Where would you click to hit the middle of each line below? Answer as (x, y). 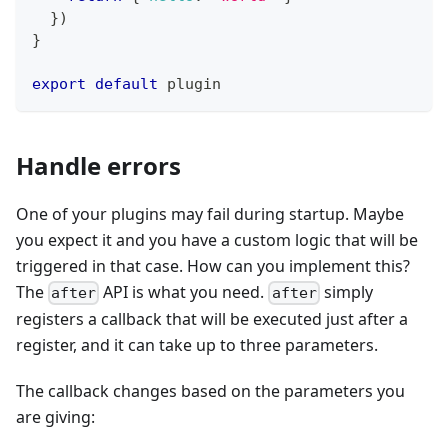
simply (346, 291)
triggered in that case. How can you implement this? (213, 265)
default (126, 83)
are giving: (55, 416)
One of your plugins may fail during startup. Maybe (210, 213)
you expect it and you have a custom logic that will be (217, 239)
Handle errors (98, 165)
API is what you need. (184, 291)
